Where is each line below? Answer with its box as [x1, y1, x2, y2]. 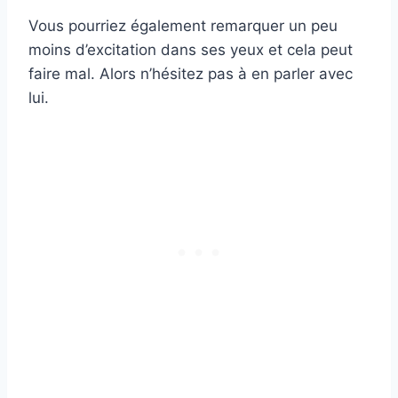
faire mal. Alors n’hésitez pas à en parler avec [28, 65, 353, 84]
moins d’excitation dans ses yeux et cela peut [28, 41, 353, 60]
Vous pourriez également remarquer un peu [28, 17, 338, 36]
